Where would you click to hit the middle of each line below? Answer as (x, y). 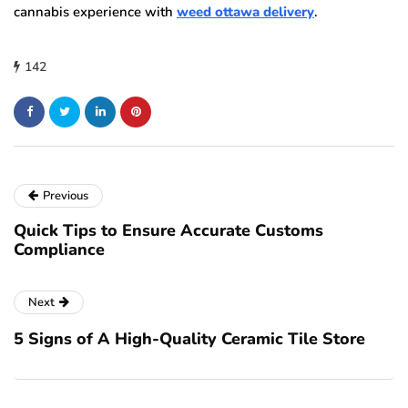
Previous (66, 195)
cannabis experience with (95, 11)
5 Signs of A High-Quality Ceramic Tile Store (189, 338)
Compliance (59, 249)
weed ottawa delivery (245, 11)
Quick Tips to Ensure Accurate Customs (168, 230)
